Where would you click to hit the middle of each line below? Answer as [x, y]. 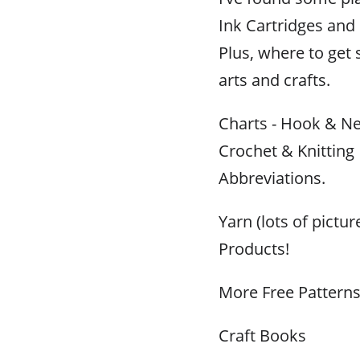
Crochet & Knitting [286, 151]
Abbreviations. [272, 178]
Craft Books [262, 335]
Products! [254, 249]
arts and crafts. [274, 80]
